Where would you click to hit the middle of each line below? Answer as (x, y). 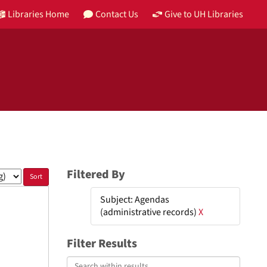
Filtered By (96, 175)
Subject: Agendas (135, 200)
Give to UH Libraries (204, 14)
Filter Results (102, 244)
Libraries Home (38, 14)
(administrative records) (149, 212)
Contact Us (117, 14)
